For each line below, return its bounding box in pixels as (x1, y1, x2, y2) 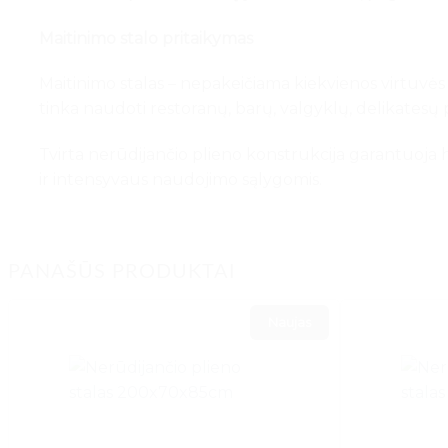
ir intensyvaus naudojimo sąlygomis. (39, 170, 322, 190)
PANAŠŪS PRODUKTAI (8, 261, 236, 282)
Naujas (268, 313, 312, 330)
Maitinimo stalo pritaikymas (39, 28, 253, 48)
